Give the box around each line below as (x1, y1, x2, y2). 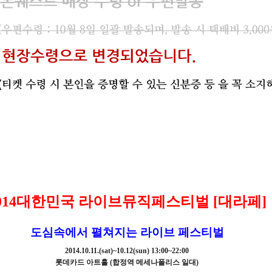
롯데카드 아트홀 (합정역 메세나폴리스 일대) (55, 258, 199, 267)
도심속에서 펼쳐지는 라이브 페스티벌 (30, 226, 224, 239)
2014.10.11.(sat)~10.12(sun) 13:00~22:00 (65, 246, 189, 255)
